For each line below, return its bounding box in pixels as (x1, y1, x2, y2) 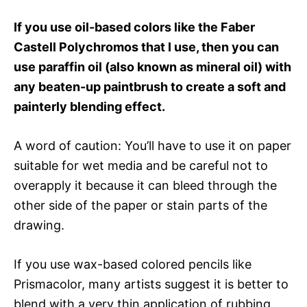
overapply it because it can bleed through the (14, 177, 277, 193)
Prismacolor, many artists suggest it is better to (14, 276, 288, 291)
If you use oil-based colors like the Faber (14, 19, 255, 34)
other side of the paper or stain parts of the (14, 197, 267, 212)
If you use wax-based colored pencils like (14, 256, 251, 271)
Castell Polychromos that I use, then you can (14, 39, 279, 54)
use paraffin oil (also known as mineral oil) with (14, 59, 291, 74)
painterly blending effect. (14, 99, 165, 114)
